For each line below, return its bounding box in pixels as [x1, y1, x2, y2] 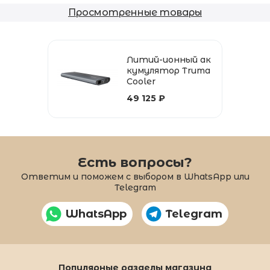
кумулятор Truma [127, 64, 210, 76]
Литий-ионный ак [127, 54, 211, 65]
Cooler [127, 75, 155, 87]
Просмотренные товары [68, 6, 202, 18]
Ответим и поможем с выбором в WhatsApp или [20, 171, 250, 182]
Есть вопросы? [78, 154, 192, 171]
